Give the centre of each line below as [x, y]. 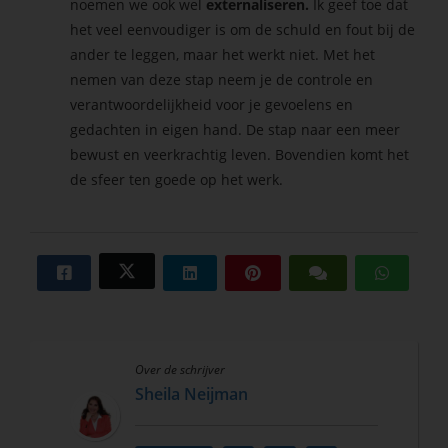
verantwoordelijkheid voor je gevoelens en [212, 104]
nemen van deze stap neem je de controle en [222, 79]
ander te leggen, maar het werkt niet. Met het [223, 54]
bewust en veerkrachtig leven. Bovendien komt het [240, 154]
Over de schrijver [180, 369]
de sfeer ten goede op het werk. [177, 179]
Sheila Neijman [191, 393]
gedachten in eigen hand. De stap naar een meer [235, 129]
